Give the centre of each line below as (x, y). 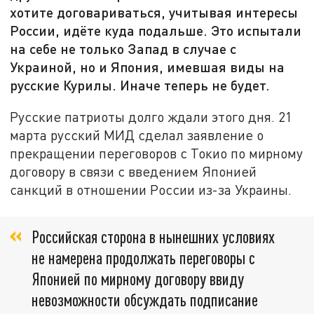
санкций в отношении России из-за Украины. (151, 189)
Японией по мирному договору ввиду (138, 279)
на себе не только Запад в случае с (123, 49)
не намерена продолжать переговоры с (143, 258)
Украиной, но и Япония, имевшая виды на (148, 67)
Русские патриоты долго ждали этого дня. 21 (151, 116)
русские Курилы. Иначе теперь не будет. (140, 85)
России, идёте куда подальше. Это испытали (156, 30)
